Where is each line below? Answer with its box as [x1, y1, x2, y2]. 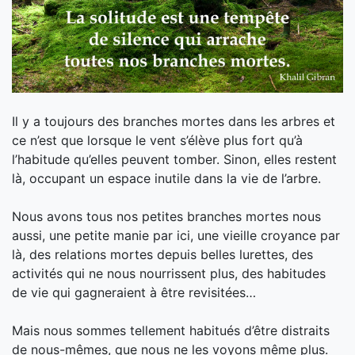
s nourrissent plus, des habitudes [129, 265, 326, 281]
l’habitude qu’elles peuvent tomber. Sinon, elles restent [12, 151, 337, 167]
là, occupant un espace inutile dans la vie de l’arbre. [12, 170, 321, 186]
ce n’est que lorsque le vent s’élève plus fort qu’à [12, 132, 303, 148]
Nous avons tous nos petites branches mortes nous [12, 208, 321, 224]
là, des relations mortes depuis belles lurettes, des [12, 246, 313, 262]
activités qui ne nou [12, 265, 129, 281]
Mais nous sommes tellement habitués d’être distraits [12, 322, 330, 338]
